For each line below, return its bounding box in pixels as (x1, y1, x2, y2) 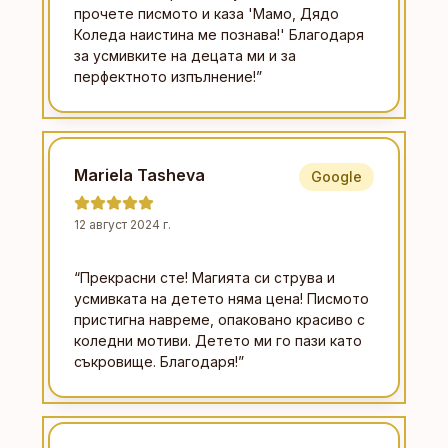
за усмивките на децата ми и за (74, 46, 296, 64)
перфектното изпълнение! (74, 67, 256, 85)
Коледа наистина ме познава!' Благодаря (74, 25, 364, 43)
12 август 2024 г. (74, 216, 171, 232)
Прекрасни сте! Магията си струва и (80, 268, 335, 286)
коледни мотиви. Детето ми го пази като (74, 331, 362, 349)
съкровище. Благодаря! (74, 352, 238, 370)
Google (311, 167, 362, 185)
